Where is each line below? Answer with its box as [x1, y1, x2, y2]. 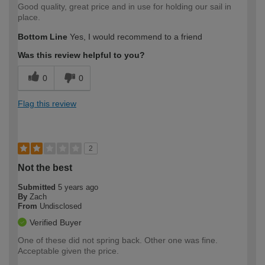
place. [18, 12, 40, 22]
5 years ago [58, 182, 98, 192]
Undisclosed [40, 201, 82, 211]
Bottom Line [18, 31, 67, 41]
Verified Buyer [30, 217, 82, 227]
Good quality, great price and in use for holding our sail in [18, 1, 231, 11]
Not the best [18, 162, 72, 173]
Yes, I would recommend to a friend [67, 31, 202, 41]
